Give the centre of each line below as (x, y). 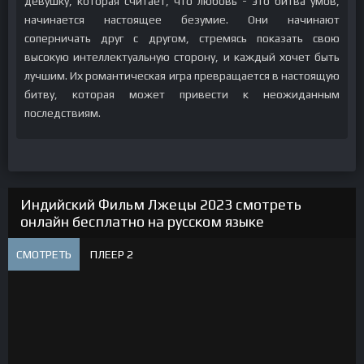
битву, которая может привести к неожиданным (182, 94)
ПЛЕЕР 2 (112, 254)
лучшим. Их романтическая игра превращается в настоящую (182, 76)
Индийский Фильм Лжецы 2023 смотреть (161, 204)
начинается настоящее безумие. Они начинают (182, 19)
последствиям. (63, 113)
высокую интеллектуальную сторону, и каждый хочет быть (182, 57)
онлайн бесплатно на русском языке (142, 221)
